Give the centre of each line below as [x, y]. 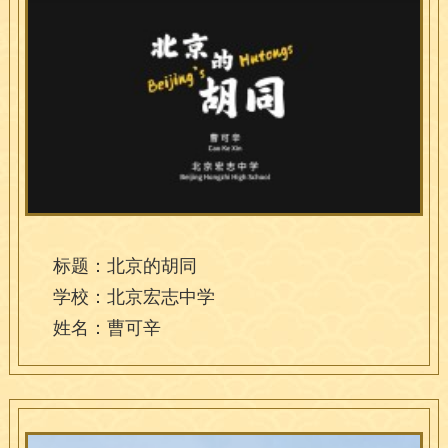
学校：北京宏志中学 [133, 297]
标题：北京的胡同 [124, 266]
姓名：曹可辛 [106, 328]
